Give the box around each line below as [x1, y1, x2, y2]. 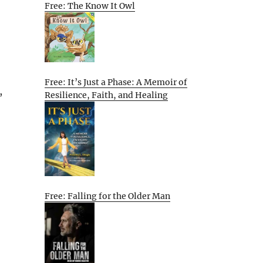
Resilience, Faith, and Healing [45, 89, 168, 100]
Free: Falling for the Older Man [45, 190, 170, 201]
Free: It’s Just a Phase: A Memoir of [45, 76, 187, 87]
